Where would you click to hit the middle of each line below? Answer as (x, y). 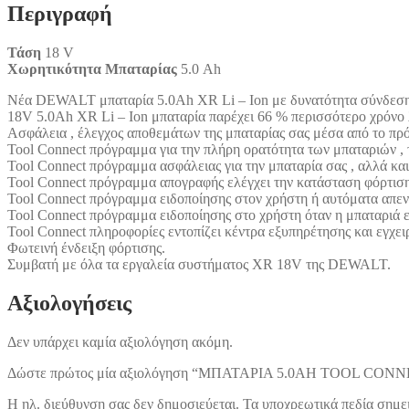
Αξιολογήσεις (69, 303)
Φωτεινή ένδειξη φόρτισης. (86, 247)
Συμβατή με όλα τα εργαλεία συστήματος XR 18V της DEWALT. (199, 264)
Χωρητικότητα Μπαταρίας (92, 68)
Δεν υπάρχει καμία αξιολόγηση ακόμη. (120, 341)
